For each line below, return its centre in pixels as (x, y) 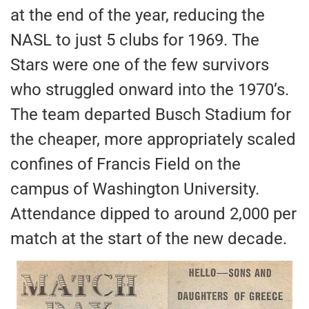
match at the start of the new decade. (149, 238)
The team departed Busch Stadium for (151, 114)
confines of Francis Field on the (126, 164)
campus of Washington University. (135, 189)
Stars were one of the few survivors (140, 64)
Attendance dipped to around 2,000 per (153, 213)
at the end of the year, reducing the (138, 15)
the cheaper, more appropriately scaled (153, 139)
